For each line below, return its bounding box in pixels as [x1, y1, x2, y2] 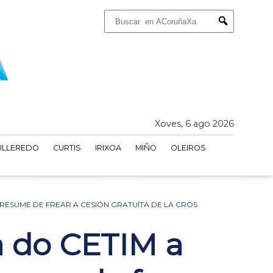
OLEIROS [170, 143, 206, 153]
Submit [222, 27, 248, 37]
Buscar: [104, 9, 127, 18]
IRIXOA [94, 143, 121, 153]
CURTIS [52, 143, 81, 153]
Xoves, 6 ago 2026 [155, 118, 234, 130]
